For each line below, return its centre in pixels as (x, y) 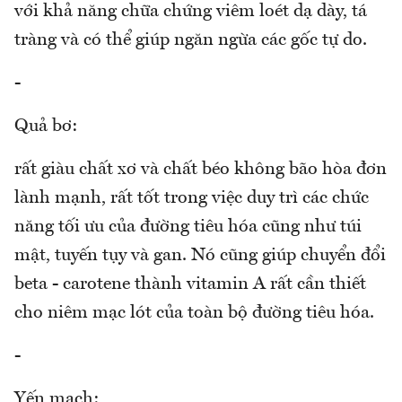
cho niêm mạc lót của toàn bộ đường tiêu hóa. (194, 313)
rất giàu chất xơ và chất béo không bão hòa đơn (201, 169)
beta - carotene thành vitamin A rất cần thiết (190, 284)
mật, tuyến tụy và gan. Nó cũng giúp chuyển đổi (200, 255)
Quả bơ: (46, 126)
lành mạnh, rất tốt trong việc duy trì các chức (192, 198)
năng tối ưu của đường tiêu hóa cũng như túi (188, 227)
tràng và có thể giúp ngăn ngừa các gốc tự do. (191, 40)
